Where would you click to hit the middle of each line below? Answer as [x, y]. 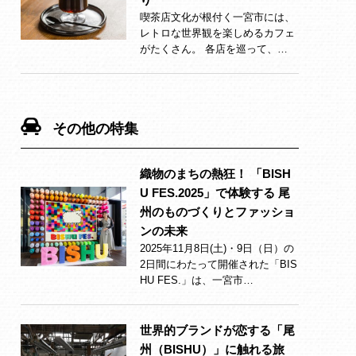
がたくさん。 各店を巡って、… [214, 49]
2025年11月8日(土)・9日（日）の [217, 248]
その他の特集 [95, 129]
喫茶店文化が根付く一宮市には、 [217, 17]
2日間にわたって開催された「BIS [219, 264]
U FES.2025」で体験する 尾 [215, 193]
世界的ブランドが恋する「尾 [217, 330]
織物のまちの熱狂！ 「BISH [215, 174]
